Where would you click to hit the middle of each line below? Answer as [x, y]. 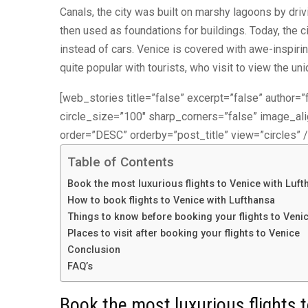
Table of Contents [121, 162]
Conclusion [94, 250]
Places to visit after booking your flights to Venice [184, 234]
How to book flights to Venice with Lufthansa [171, 201]
